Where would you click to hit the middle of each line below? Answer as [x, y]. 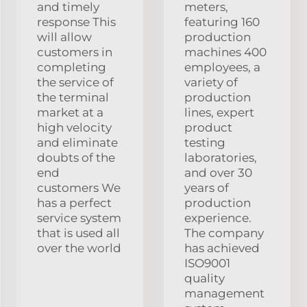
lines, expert [219, 112]
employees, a [222, 67]
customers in [75, 52]
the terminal [73, 97]
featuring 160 [222, 22]
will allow [64, 37]
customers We [79, 187]
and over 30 [218, 172]
